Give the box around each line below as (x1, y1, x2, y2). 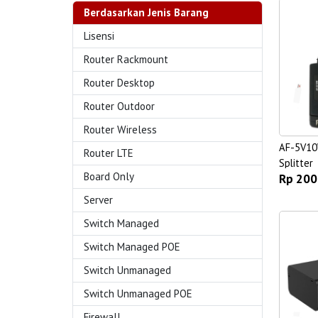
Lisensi (84, 29, 114, 43)
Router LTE (84, 146, 133, 160)
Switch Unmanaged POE (84, 287, 192, 300)
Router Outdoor (84, 99, 155, 113)
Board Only (84, 170, 134, 183)
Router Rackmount (84, 53, 168, 66)
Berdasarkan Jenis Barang (84, 6, 209, 19)
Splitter (278, 156, 313, 170)
